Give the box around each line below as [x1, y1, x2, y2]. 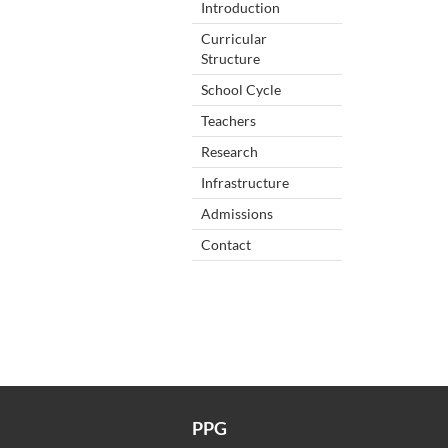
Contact [201, 235, 251, 253]
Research [201, 142, 258, 160]
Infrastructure [201, 173, 289, 191]
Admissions [201, 204, 273, 222]
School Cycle [201, 80, 281, 98]
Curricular [201, 29, 267, 47]
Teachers [201, 111, 256, 129]
